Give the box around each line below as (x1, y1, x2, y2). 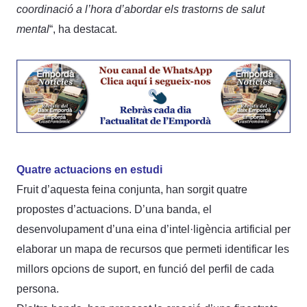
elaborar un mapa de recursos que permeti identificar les (16, 243, 289, 255)
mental (16, 23, 49, 35)
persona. (16, 282, 59, 295)
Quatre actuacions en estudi (16, 163, 162, 175)
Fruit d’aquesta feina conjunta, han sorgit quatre (16, 183, 247, 195)
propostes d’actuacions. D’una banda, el (16, 203, 212, 215)
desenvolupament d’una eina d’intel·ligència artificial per (16, 223, 291, 235)
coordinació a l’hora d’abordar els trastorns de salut (16, 3, 265, 15)
